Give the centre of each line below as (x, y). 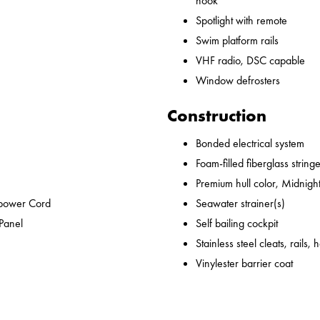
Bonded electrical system (250, 144)
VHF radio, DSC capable (250, 61)
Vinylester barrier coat (244, 264)
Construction (217, 116)
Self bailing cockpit (237, 224)
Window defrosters (238, 81)
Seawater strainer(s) (240, 204)
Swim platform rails (237, 41)
